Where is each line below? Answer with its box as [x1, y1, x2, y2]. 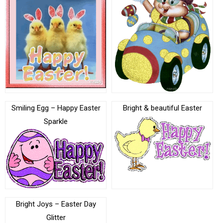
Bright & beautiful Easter [122, 103, 202, 112]
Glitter [46, 213, 66, 222]
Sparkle [44, 116, 68, 126]
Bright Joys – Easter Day [15, 199, 96, 209]
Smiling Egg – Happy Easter [11, 103, 101, 112]
